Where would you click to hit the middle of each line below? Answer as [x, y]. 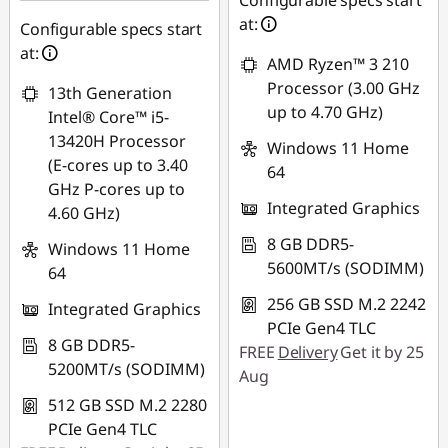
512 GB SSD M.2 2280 [127, 405]
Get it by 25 [382, 352]
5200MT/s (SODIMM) [126, 369]
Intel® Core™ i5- [108, 117]
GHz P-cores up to [116, 189]
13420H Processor [117, 141]
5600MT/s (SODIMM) [346, 268]
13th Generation [110, 93]
